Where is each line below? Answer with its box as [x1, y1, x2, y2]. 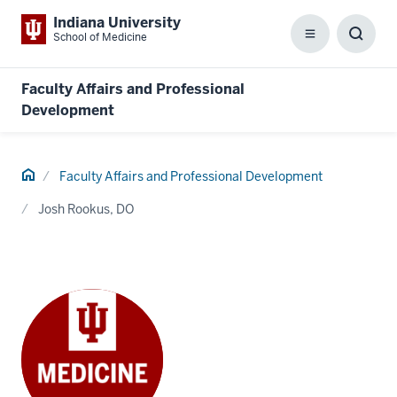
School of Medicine [53, 30, 147, 44]
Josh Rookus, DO [38, 201, 134, 217]
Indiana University [53, 13, 181, 32]
